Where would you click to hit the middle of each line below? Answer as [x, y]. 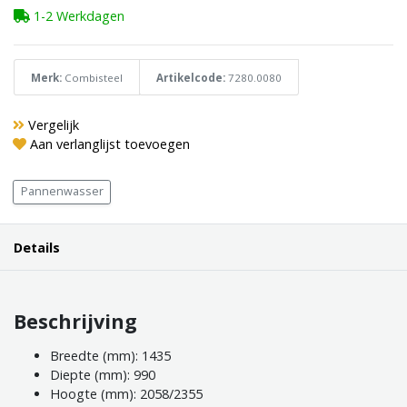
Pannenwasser [62, 192]
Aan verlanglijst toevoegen [109, 144]
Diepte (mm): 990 [103, 374]
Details [37, 247]
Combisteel [94, 77]
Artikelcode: [191, 77]
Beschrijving [75, 322]
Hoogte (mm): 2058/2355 [126, 393]
